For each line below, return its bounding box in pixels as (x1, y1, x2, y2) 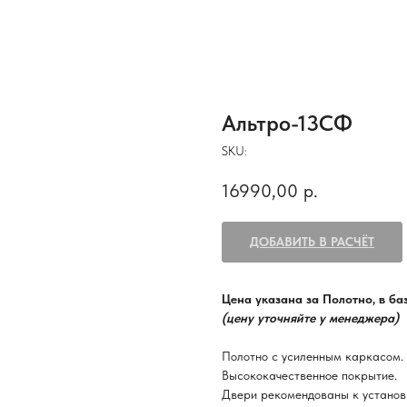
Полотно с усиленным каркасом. (222, 349, 403, 364)
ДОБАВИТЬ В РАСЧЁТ (250, 234, 374, 250)
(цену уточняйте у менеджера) (222, 311, 399, 326)
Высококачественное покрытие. (222, 368, 397, 383)
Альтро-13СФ (222, 110, 352, 136)
